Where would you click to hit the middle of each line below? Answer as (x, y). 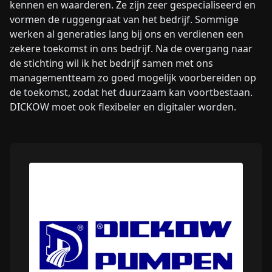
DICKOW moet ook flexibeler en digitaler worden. (123, 107)
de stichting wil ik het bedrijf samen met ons (111, 63)
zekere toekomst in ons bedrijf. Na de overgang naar (131, 49)
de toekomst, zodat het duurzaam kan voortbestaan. (131, 93)
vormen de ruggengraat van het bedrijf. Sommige (124, 20)
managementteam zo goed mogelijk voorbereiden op (133, 78)
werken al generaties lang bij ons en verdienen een (127, 34)
